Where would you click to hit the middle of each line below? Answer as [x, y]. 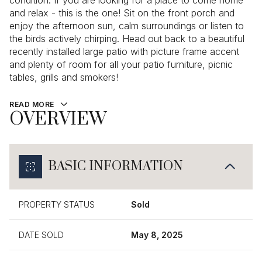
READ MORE [32, 104]
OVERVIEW [58, 119]
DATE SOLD [41, 235]
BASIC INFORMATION [116, 166]
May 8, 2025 [157, 235]
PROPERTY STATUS [57, 204]
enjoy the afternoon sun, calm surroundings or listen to [127, 26]
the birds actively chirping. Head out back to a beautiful [127, 39]
